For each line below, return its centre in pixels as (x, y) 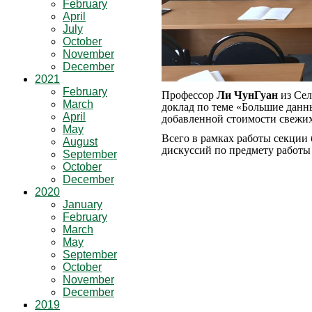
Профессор (189, 95)
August (80, 142)
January (83, 204)
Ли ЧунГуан (247, 95)
